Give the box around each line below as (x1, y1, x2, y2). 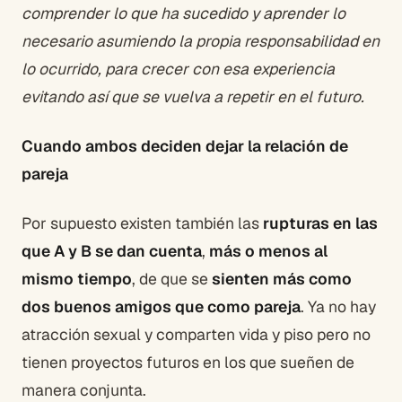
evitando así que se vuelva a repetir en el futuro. (22, 85, 364, 107)
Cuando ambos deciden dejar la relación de (22, 135, 348, 156)
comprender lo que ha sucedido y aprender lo (22, 2, 345, 23)
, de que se (132, 267, 212, 289)
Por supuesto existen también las (22, 212, 263, 233)
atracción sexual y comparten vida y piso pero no (22, 323, 371, 345)
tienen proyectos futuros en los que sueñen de (22, 351, 354, 372)
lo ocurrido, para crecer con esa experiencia (22, 57, 335, 79)
